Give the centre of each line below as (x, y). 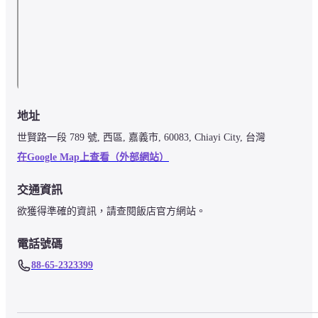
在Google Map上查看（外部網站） (93, 157)
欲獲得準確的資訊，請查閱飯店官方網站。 (111, 211)
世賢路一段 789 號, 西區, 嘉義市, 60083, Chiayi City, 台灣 (141, 137)
